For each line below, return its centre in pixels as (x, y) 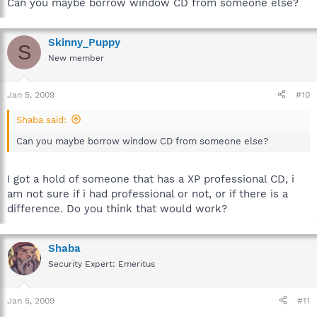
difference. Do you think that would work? (117, 209)
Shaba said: (41, 120)
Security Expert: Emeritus (102, 264)
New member (76, 58)
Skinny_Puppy (84, 42)
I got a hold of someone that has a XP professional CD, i (151, 179)
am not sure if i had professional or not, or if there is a (148, 194)
